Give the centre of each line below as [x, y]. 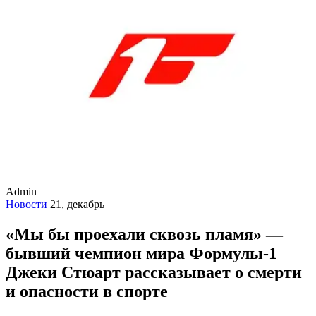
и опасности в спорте [87, 291]
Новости [26, 204]
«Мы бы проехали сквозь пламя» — [144, 234]
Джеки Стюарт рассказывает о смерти [154, 272]
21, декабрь [77, 204]
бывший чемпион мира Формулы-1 [141, 253]
